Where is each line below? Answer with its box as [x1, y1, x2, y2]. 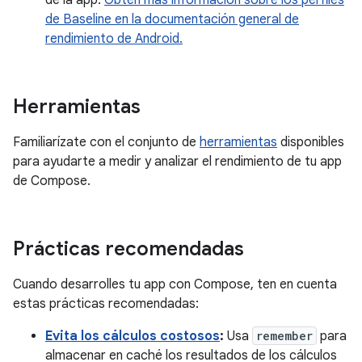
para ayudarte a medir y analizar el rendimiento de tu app [13, 153, 342, 170]
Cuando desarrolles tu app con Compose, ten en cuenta [13, 276, 337, 293]
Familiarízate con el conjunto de [13, 133, 200, 150]
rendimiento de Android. [45, 30, 183, 47]
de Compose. [13, 172, 90, 189]
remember [256, 327, 313, 343]
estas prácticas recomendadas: [13, 295, 199, 312]
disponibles [277, 133, 344, 150]
